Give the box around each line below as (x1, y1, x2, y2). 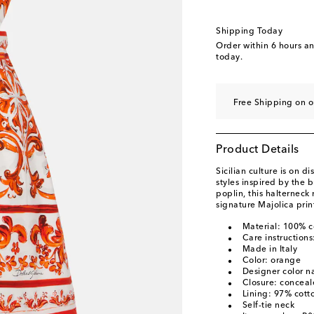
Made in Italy (242, 245, 297, 254)
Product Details (216, 144, 299, 156)
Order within (216, 42, 271, 50)
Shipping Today (216, 27, 282, 36)
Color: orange (242, 257, 301, 265)
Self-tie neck (242, 301, 294, 310)
